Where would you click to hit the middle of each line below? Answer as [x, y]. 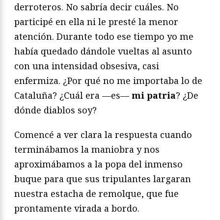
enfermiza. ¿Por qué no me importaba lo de [108, 81]
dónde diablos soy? [55, 110]
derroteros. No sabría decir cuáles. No [96, 7]
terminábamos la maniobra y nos [87, 150]
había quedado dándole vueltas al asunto [103, 51]
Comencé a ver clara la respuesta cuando [103, 135]
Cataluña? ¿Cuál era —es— [73, 96]
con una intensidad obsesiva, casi [87, 66]
